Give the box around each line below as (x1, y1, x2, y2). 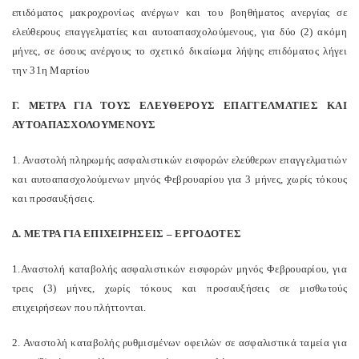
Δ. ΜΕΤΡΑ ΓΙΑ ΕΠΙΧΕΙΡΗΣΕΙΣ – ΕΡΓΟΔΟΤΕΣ (12, 228, 242, 240)
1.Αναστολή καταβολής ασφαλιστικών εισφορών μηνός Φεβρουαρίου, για (12, 263, 347, 275)
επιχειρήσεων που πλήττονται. (12, 301, 147, 313)
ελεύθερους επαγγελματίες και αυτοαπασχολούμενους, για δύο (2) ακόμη (12, 26, 347, 38)
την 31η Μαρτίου (12, 64, 90, 76)
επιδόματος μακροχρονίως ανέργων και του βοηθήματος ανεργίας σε (12, 6, 347, 18)
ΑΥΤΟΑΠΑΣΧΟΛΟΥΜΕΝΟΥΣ (12, 119, 156, 131)
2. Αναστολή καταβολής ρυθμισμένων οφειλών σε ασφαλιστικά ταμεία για (12, 337, 347, 349)
